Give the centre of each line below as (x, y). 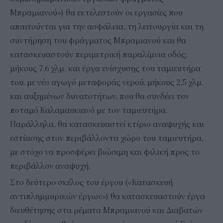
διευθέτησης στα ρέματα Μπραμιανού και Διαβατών (107, 210)
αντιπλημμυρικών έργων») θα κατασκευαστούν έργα (108, 196)
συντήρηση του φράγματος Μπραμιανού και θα (98, 41)
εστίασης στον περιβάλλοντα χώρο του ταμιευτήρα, (107, 138)
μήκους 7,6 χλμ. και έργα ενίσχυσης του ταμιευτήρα (105, 68)
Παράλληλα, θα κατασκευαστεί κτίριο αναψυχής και (107, 124)
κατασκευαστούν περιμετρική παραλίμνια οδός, (99, 55)
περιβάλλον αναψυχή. (50, 166)
